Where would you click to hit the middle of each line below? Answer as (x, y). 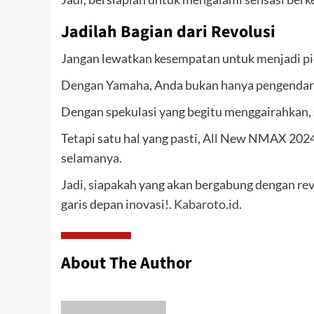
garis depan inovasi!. (116, 204)
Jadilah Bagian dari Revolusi (168, 32)
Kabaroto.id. (207, 204)
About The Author (127, 264)
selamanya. (91, 158)
